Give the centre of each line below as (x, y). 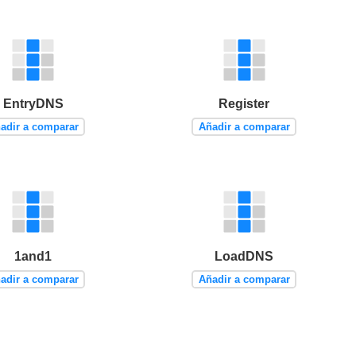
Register (244, 104)
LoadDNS (244, 256)
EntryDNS (33, 104)
